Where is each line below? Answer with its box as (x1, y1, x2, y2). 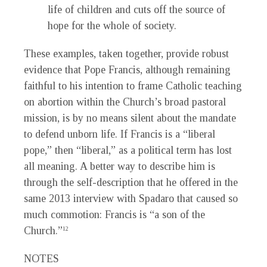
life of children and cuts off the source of (48, 4, 225, 16)
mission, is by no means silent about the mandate (24, 112, 236, 125)
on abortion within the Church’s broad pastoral (24, 96, 226, 108)
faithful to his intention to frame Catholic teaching (24, 80, 242, 92)
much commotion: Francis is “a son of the (24, 209, 205, 221)
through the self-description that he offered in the (24, 176, 238, 189)
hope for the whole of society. (48, 20, 176, 32)
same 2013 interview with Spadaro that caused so (24, 193, 238, 205)
